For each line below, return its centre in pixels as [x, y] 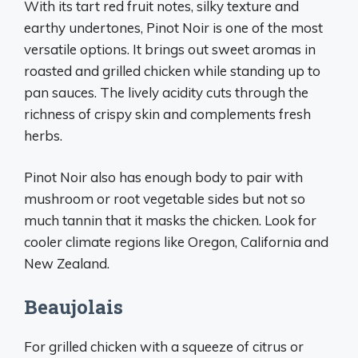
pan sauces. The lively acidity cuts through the [166, 92]
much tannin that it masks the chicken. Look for [170, 220]
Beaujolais [74, 306]
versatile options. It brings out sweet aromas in [170, 49]
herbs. [43, 135]
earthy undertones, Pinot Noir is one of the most [173, 27]
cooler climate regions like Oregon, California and [176, 242]
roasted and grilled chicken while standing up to [172, 70]
